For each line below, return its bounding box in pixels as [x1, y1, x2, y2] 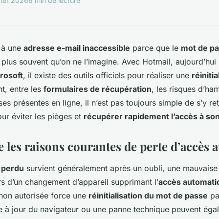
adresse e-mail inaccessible [23, 43, 130, 53]
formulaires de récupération [44, 84, 152, 94]
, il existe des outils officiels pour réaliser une [23, 70, 192, 80]
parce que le [130, 43, 181, 53]
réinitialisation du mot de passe [88, 190, 208, 200]
